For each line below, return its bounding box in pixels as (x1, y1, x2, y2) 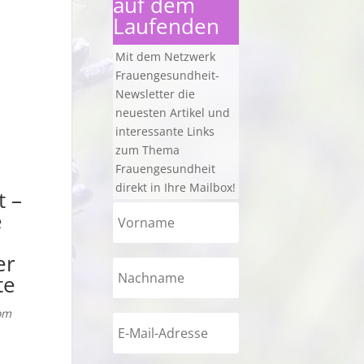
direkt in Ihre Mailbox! (115, 179, 236, 195)
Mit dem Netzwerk (115, 48, 215, 64)
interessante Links (115, 123, 214, 139)
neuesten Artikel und (115, 104, 230, 120)
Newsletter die (115, 85, 195, 102)
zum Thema (115, 141, 180, 158)
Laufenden (112, 11, 219, 41)
